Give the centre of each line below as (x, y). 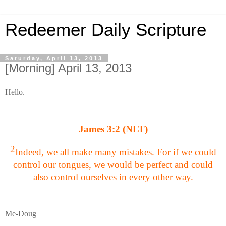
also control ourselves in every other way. (113, 177)
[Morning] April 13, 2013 (68, 68)
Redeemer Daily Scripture (106, 30)
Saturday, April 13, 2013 (54, 58)
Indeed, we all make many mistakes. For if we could (116, 152)
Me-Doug (21, 214)
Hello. (15, 92)
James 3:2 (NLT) (113, 129)
